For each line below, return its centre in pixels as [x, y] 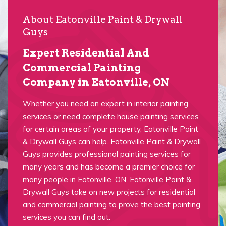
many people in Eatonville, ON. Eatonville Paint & [107, 179]
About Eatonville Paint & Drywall [103, 19]
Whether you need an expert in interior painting [105, 104]
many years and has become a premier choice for [109, 167]
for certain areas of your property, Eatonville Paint [110, 129]
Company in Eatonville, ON [96, 82]
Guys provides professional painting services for [107, 154]
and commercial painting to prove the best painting [111, 205]
